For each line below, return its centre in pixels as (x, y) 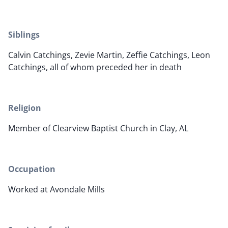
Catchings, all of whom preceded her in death (95, 67)
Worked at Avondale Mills (56, 190)
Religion (25, 108)
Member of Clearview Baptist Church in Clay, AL (98, 129)
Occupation (32, 169)
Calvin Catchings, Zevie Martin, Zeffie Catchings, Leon (109, 55)
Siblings (24, 35)
